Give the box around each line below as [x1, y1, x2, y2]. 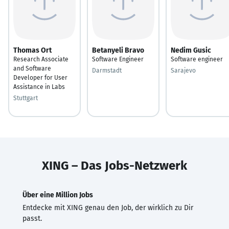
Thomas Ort [13, 45, 52, 55]
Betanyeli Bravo [92, 45, 144, 55]
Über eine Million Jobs [22, 190, 93, 199]
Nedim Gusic [171, 45, 211, 55]
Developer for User [13, 74, 67, 81]
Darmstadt [92, 66, 122, 74]
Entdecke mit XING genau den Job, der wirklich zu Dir [22, 203, 193, 212]
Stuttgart [13, 94, 38, 102]
